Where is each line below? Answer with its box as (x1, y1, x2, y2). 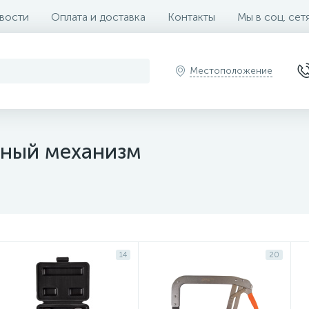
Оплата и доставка (51, 10, 146, 23)
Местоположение (190, 65, 272, 77)
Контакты (168, 10, 215, 23)
